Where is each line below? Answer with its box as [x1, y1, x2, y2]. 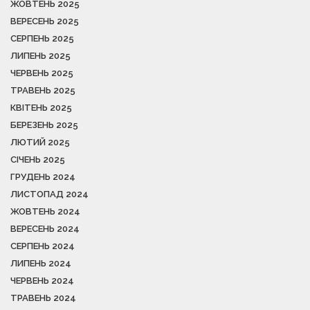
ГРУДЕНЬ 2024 [10, 171, 75, 182]
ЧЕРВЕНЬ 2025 [10, 67, 73, 78]
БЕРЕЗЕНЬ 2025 [10, 119, 78, 130]
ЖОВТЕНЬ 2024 [10, 206, 80, 217]
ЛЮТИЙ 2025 [10, 136, 70, 147]
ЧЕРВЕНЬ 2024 [10, 275, 74, 286]
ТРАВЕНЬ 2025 [10, 84, 75, 95]
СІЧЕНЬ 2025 [10, 154, 65, 165]
